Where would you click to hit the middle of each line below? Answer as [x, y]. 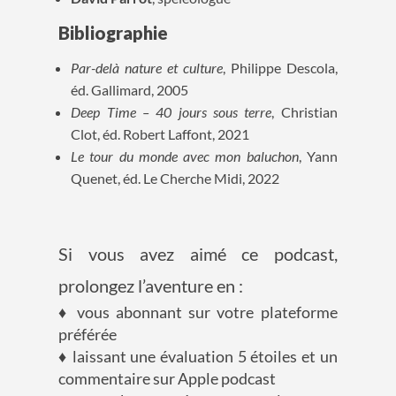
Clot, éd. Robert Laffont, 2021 [160, 134]
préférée [88, 335]
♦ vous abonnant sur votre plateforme [198, 312]
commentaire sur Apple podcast [168, 379]
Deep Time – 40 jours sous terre [171, 112]
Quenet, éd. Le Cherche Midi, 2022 [175, 179]
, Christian [305, 112]
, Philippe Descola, [280, 68]
